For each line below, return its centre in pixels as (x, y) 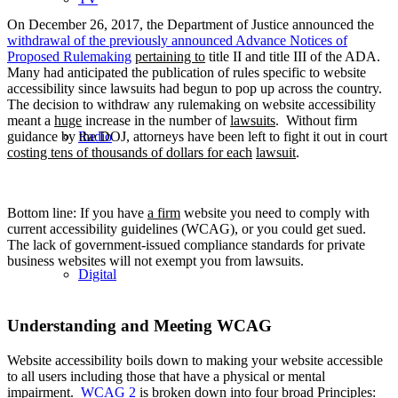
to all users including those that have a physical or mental (166, 376)
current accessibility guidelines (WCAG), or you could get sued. (188, 229)
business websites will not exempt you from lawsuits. (155, 261)
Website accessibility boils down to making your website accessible (195, 360)
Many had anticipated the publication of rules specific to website (187, 73)
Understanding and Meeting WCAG (139, 325)
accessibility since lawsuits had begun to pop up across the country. (196, 89)
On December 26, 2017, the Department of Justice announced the (191, 25)
